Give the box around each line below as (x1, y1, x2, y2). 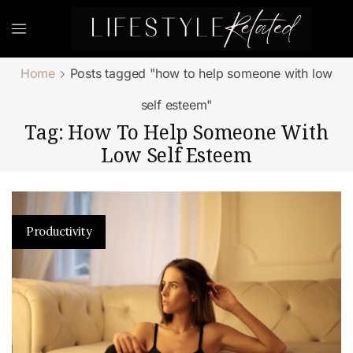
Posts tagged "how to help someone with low (69, 65, 333, 81)
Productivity (25, 224, 92, 240)
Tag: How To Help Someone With (24, 119, 329, 145)
